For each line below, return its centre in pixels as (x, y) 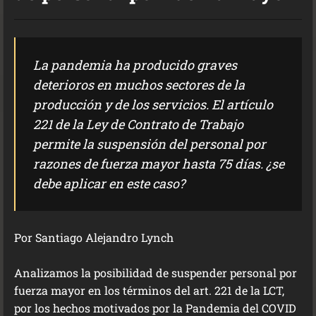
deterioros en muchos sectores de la (139, 85)
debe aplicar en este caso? (109, 183)
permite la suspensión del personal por (150, 144)
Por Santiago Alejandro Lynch (94, 237)
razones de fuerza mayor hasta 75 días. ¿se (159, 164)
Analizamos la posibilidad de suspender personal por (156, 273)
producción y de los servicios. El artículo (153, 104)
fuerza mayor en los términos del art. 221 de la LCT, (149, 290)
